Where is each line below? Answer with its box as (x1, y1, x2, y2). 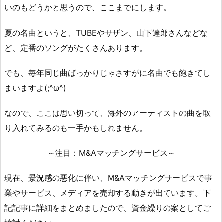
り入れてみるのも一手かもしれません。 (4, 122, 147, 133)
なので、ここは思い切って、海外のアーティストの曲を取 (4, 108, 211, 118)
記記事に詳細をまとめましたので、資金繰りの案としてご (4, 203, 211, 213)
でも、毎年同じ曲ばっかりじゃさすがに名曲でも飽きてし (4, 67, 211, 78)
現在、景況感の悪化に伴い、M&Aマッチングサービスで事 (4, 173, 212, 183)
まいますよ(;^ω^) (4, 82, 66, 93)
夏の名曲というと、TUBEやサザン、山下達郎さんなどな (4, 28, 208, 38)
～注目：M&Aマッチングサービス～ (47, 148, 175, 158)
